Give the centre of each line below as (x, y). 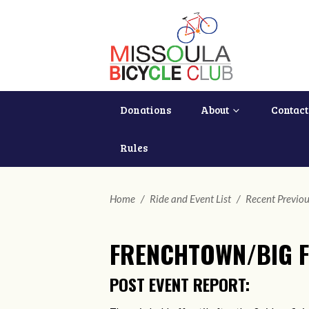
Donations (146, 110)
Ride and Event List (190, 199)
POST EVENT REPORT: (180, 285)
